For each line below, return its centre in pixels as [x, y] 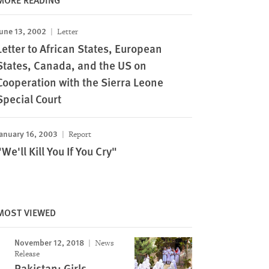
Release [27, 254]
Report [79, 134]
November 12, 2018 [49, 242]
